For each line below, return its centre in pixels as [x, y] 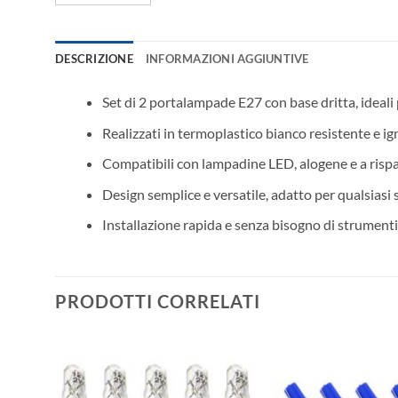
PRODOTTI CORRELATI [158, 302]
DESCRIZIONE [94, 58]
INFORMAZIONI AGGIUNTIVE [227, 58]
